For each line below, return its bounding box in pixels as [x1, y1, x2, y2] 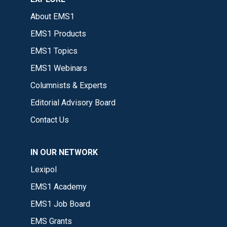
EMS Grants [30, 216, 72, 226]
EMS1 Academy [30, 181, 87, 192]
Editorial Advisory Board [30, 97, 116, 107]
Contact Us [30, 115, 69, 125]
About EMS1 [30, 11, 74, 21]
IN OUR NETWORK [30, 147, 98, 157]
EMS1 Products [30, 28, 86, 39]
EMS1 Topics [30, 46, 78, 56]
